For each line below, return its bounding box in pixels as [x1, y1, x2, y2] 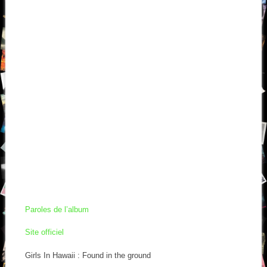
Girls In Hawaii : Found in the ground [24, 250, 151, 260]
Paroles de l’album [24, 204, 89, 214]
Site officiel [24, 228, 64, 237]
